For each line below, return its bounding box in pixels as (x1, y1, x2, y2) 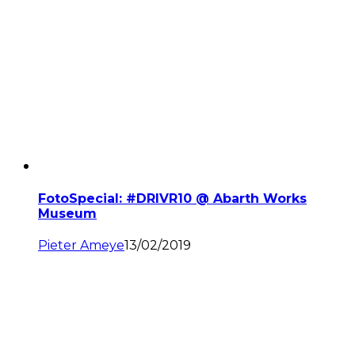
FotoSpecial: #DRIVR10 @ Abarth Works (38, 190, 307, 206)
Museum (38, 205, 97, 221)
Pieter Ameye (38, 238, 124, 254)
